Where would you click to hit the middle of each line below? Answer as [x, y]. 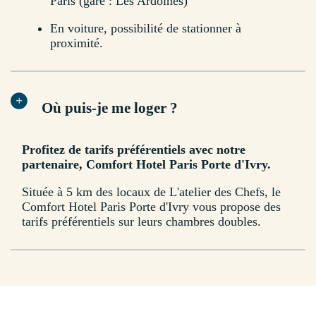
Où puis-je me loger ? [110, 108]
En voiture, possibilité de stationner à [146, 29]
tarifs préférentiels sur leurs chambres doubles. [141, 222]
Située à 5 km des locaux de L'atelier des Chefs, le [151, 192]
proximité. [77, 43]
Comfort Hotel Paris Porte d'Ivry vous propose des [151, 207]
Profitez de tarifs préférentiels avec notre [134, 150]
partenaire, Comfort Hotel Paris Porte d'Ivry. [146, 165]
